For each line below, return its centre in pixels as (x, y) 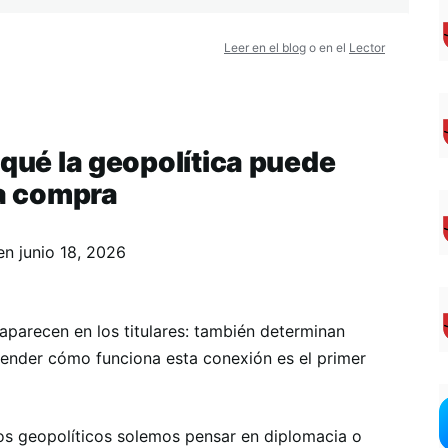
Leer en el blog (265, 47)
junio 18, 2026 (72, 252)
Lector (367, 47)
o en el (327, 47)
